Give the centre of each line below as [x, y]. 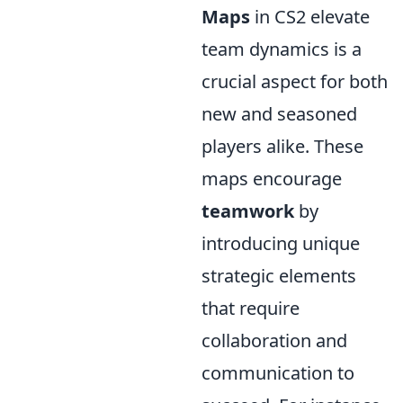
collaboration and [274, 340]
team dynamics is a [282, 49]
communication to [278, 372]
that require [251, 308]
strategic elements [279, 275]
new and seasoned [279, 113]
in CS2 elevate [310, 16]
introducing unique [281, 243]
